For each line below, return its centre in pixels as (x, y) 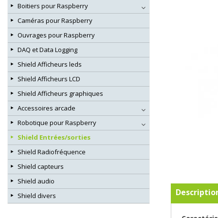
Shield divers (37, 196)
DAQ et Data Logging (47, 50)
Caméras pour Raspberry (55, 21)
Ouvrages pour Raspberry (56, 35)
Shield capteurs (41, 167)
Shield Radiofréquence (52, 152)
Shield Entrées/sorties (54, 137)
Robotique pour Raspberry (57, 123)
